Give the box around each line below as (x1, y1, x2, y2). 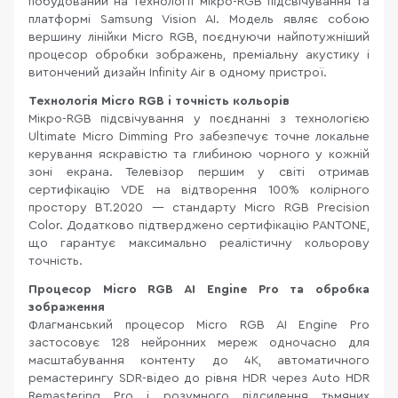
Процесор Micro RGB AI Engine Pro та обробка (28, 283, 370, 296)
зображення (28, 301, 105, 314)
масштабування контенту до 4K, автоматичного (28, 354, 370, 367)
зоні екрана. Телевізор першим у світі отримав (28, 166, 370, 179)
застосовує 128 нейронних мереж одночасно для (28, 337, 370, 349)
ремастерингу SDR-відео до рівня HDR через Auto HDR (28, 372, 370, 385)
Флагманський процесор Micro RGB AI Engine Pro (28, 319, 370, 331)
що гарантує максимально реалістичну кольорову (28, 237, 370, 250)
